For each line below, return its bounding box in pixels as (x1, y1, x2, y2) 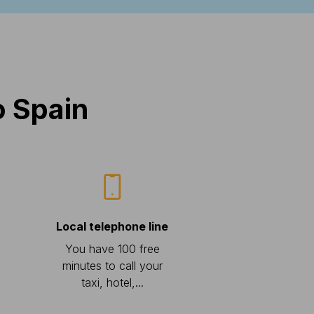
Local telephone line (56, 219, 169, 233)
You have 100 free (64, 242, 160, 256)
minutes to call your (62, 259, 163, 273)
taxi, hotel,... (81, 275, 144, 289)
